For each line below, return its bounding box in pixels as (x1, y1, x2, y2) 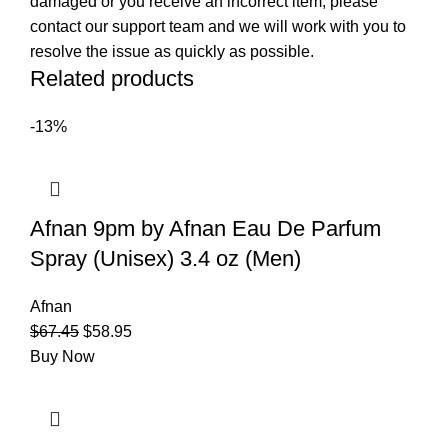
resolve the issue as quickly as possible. (30, 42, 314, 60)
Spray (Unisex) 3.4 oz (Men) (30, 245, 301, 271)
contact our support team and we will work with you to (30, 17, 406, 35)
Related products (30, 65, 194, 91)
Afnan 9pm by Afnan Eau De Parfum (30, 215, 381, 241)
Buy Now (30, 347, 95, 365)
